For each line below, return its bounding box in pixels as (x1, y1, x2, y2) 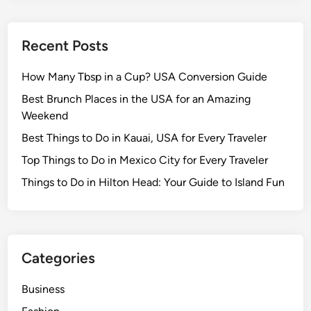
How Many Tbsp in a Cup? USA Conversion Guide (22, 69, 268, 83)
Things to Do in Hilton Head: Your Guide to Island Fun (22, 175, 285, 189)
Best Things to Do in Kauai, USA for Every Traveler (22, 131, 267, 144)
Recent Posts (22, 36, 109, 54)
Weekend (22, 108, 69, 122)
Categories (22, 249, 96, 267)
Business (22, 282, 65, 296)
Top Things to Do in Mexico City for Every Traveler (22, 153, 269, 167)
